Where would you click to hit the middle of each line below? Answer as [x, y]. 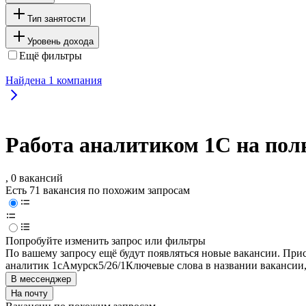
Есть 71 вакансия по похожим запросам [98, 191]
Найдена [27, 80]
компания [78, 80]
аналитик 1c [34, 266]
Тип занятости [56, 18]
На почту [29, 294]
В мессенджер [41, 279]
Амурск [80, 266]
